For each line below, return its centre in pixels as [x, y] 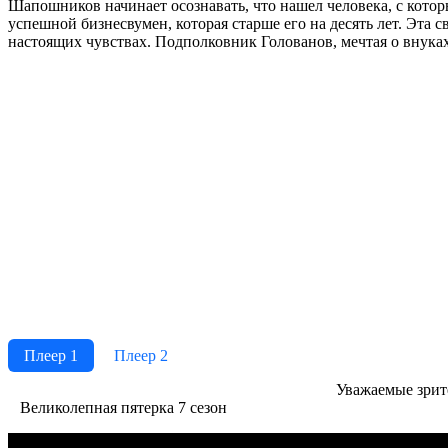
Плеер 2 [141, 355]
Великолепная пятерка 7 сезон [123, 407]
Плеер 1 [51, 355]
